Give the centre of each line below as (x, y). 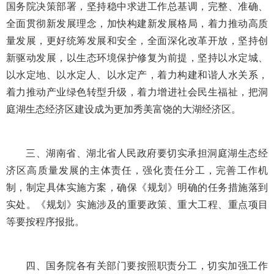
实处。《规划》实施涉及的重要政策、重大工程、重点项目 (137, 205)
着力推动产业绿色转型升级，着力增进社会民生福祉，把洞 (137, 92)
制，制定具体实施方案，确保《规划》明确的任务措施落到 (137, 188)
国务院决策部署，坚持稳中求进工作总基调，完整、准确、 (137, 7)
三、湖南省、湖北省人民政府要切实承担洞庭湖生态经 (147, 154)
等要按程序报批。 (45, 222)
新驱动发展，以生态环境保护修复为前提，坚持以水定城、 (137, 58)
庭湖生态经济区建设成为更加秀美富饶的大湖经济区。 (124, 109)
